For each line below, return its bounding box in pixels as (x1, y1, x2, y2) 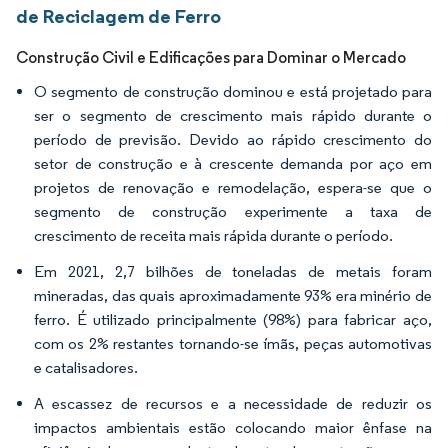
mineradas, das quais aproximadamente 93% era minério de (34, 286, 432, 305)
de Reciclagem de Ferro (16, 4, 221, 28)
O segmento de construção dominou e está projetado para (34, 82, 432, 101)
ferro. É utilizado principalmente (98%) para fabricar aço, (34, 310, 432, 329)
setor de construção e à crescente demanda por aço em (34, 154, 432, 173)
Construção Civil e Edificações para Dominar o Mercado (16, 48, 406, 67)
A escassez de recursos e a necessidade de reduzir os (34, 394, 432, 413)
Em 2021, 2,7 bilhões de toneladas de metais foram (34, 262, 432, 281)
